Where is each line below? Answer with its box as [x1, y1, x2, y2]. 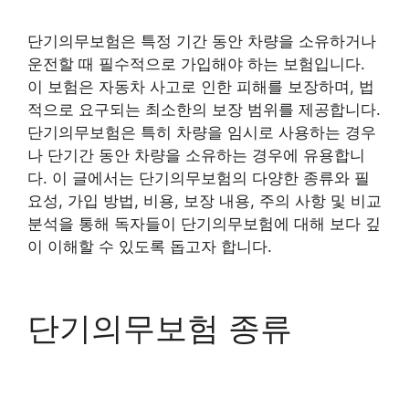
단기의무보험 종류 [27, 309, 292, 347]
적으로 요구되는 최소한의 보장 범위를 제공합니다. [27, 100, 381, 119]
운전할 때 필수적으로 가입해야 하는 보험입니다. [27, 54, 365, 73]
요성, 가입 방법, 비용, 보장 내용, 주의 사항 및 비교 [27, 191, 382, 210]
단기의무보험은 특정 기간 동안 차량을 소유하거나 [27, 31, 376, 50]
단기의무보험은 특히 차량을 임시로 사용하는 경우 [27, 122, 376, 142]
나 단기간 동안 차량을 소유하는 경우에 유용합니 [27, 145, 365, 164]
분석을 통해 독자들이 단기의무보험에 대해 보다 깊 [27, 214, 381, 233]
